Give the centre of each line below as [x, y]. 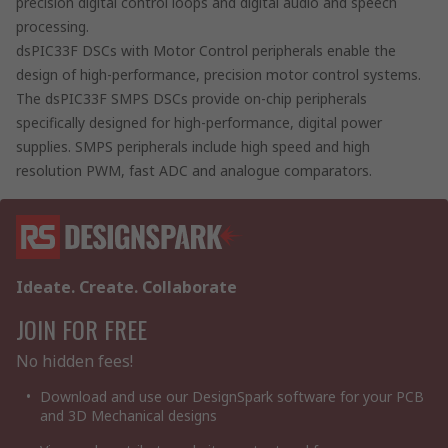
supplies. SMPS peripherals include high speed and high [193, 146]
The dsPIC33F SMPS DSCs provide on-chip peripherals [191, 98]
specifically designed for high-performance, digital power [199, 122]
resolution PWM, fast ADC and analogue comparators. [194, 170]
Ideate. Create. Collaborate [126, 286]
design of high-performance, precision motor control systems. [218, 74]
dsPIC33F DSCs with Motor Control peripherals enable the [206, 50]
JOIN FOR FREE [81, 328]
